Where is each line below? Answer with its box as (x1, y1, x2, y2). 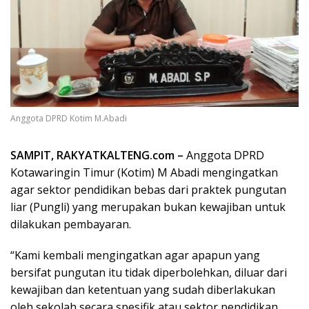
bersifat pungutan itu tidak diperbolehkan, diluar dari (10, 265, 287, 281)
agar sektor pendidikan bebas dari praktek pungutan (10, 182, 286, 198)
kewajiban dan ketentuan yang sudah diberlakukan (10, 282, 275, 298)
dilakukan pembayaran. (10, 217, 131, 232)
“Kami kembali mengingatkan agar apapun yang (10, 248, 260, 263)
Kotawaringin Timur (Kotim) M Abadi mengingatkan (10, 165, 278, 181)
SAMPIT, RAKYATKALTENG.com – (10, 148, 183, 163)
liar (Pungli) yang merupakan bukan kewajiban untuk (10, 199, 286, 215)
